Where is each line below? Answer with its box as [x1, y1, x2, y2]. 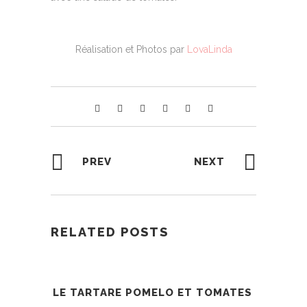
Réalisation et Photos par [75, 44, 187, 56]
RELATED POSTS [51, 225, 169, 240]
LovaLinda [186, 44, 232, 56]
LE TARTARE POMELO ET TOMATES [53, 286, 252, 299]
